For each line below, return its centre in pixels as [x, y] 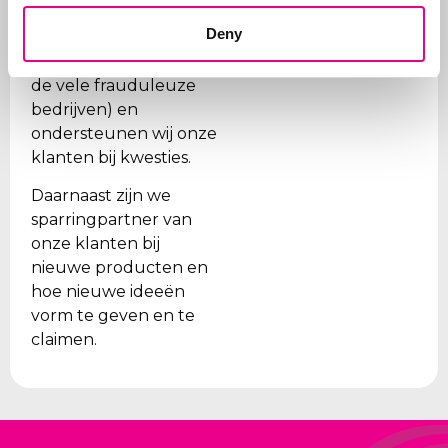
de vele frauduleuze [114, 85]
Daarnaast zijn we [101, 196]
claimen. [64, 340]
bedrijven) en [85, 109]
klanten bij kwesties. [111, 157]
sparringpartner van [112, 220]
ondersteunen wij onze [124, 133]
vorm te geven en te [113, 316]
